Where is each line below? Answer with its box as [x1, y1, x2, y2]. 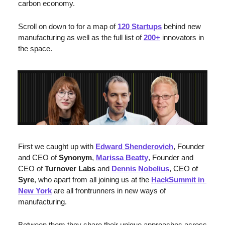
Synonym [59, 153, 92, 162]
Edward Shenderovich [95, 142, 173, 151]
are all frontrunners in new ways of [52, 186, 166, 195]
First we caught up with [18, 142, 95, 151]
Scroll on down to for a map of [18, 22, 118, 31]
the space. [18, 44, 52, 53]
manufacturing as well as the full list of [18, 33, 144, 42]
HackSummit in [151, 175, 204, 184]
